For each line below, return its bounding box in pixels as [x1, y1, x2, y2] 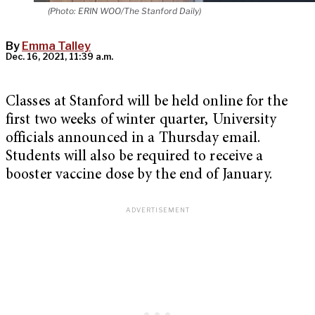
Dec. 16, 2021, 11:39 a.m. [6, 51, 113, 63]
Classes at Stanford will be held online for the [6, 95, 288, 110]
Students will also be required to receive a [6, 150, 264, 165]
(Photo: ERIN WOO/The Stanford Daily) [48, 6, 201, 17]
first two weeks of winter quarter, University [6, 113, 277, 129]
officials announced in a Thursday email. [6, 131, 261, 147]
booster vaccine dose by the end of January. [6, 168, 273, 184]
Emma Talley [22, 39, 91, 53]
